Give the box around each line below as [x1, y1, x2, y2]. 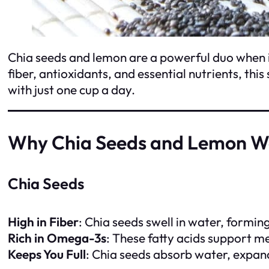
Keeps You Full [8, 246, 86, 262]
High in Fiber [8, 214, 79, 230]
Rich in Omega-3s [8, 230, 106, 246]
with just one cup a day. [8, 81, 135, 97]
